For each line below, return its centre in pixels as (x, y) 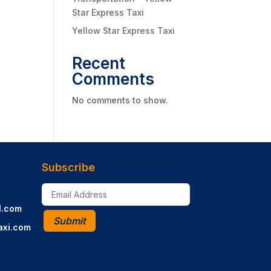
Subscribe (68, 167)
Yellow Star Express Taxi (124, 31)
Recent (99, 63)
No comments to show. (120, 100)
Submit (69, 220)
